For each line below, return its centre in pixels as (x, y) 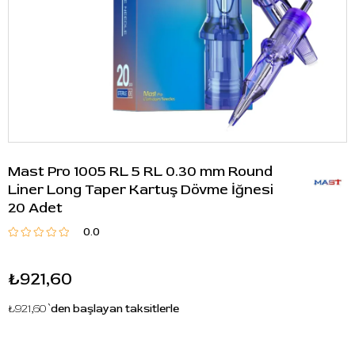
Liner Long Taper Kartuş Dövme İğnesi (141, 190)
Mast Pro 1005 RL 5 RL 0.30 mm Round (140, 172)
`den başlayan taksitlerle (114, 309)
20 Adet (35, 208)
